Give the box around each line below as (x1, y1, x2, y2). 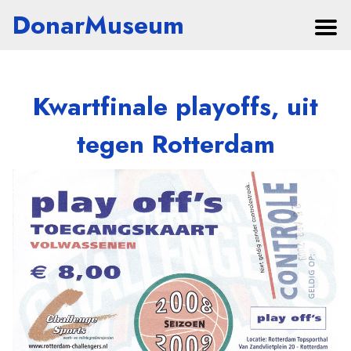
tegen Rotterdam (76, 126, 275, 162)
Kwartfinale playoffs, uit (33, 89, 318, 125)
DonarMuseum (13, 7, 184, 43)
